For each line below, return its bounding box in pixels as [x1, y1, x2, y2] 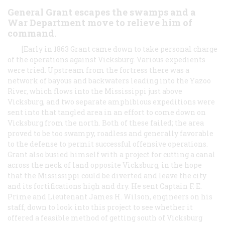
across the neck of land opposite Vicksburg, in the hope [8, 160, 202, 170]
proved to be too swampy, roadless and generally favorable [8, 128, 213, 138]
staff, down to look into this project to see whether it [8, 202, 193, 212]
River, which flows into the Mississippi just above [8, 86, 182, 96]
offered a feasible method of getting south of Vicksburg [8, 212, 202, 222]
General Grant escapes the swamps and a [8, 6, 196, 18]
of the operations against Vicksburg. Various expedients [8, 54, 205, 64]
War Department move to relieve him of [8, 16, 192, 29]
